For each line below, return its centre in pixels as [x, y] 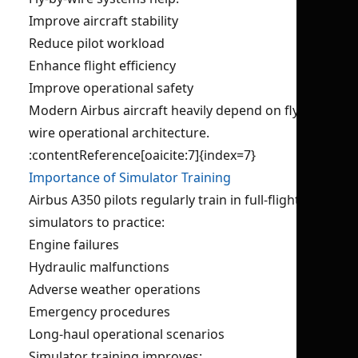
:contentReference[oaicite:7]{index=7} [142, 155]
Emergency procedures [99, 312]
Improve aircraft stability [103, 21]
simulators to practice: [97, 222]
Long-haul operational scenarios [127, 334]
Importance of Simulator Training [130, 177]
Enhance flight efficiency [102, 66]
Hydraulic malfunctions [99, 267]
